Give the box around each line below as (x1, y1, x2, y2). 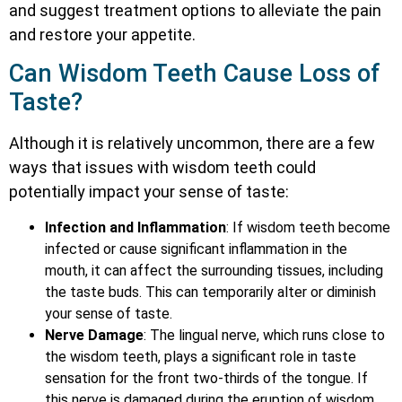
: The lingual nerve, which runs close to (144, 326, 385, 344)
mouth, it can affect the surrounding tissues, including (45, 261, 383, 279)
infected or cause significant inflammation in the (45, 240, 347, 258)
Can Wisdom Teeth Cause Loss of (9, 59, 380, 89)
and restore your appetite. (9, 24, 196, 44)
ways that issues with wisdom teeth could (9, 158, 316, 178)
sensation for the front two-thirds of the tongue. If (45, 369, 368, 387)
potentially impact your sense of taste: (9, 182, 289, 202)
